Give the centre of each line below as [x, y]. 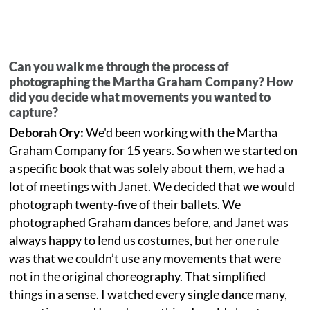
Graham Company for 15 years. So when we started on [154, 150]
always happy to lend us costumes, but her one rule [144, 240]
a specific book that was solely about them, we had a [147, 168]
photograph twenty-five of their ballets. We [125, 204]
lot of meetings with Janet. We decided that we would [152, 186]
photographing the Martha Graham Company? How [152, 81]
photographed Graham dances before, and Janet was [149, 222]
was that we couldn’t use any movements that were [145, 258]
